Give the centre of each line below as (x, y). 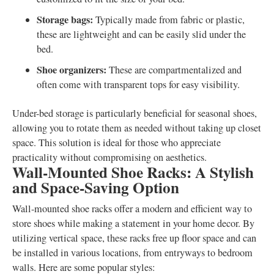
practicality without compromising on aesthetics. (109, 157)
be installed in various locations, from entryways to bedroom (132, 253)
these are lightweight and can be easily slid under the (141, 34)
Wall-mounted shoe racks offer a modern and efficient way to (132, 209)
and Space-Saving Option (96, 187)
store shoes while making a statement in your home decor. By (133, 223)
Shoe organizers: (72, 70)
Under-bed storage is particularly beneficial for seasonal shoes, (135, 113)
